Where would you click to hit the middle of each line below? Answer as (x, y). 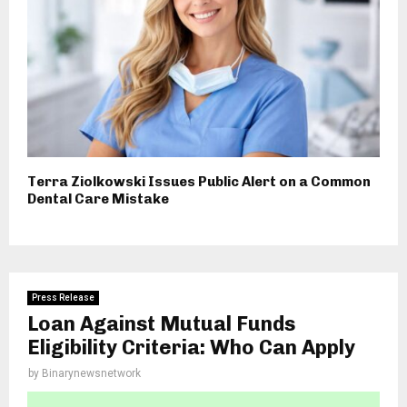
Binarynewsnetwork (91, 373)
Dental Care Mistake (98, 199)
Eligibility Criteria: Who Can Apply (191, 347)
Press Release (63, 297)
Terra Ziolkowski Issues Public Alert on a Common (199, 181)
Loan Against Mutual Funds (161, 323)
